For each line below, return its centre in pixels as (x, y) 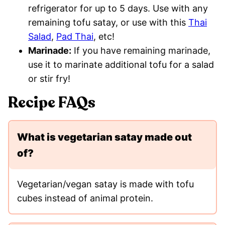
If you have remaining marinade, (141, 50)
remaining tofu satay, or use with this (108, 22)
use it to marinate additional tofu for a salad (121, 64)
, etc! (104, 36)
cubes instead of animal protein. (86, 198)
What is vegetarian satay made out (104, 137)
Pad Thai (75, 36)
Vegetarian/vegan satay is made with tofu (105, 184)
